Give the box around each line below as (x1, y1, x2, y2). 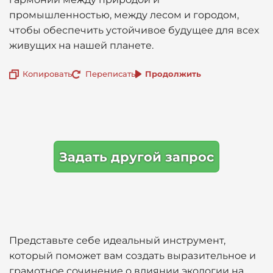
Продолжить (145, 68, 201, 79)
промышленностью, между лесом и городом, (9, 9, 239, 21)
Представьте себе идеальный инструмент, (9, 235, 225, 246)
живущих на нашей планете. (9, 40, 154, 51)
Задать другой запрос (59, 149, 214, 165)
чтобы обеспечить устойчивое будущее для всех (9, 24, 259, 36)
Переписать (85, 68, 135, 79)
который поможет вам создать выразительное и (9, 250, 256, 261)
